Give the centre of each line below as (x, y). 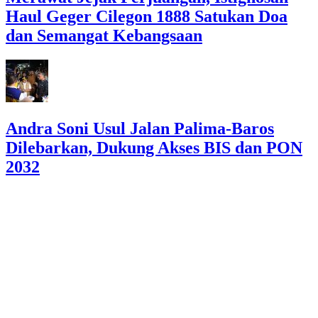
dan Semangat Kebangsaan (104, 36)
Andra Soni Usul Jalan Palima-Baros (140, 129)
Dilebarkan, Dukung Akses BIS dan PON (154, 148)
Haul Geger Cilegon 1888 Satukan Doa (147, 17)
